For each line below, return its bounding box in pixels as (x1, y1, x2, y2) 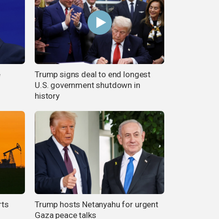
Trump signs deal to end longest (35, 69, 151, 80)
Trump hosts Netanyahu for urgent (35, 199, 158, 209)
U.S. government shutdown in (35, 80, 140, 90)
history (35, 91, 60, 101)
